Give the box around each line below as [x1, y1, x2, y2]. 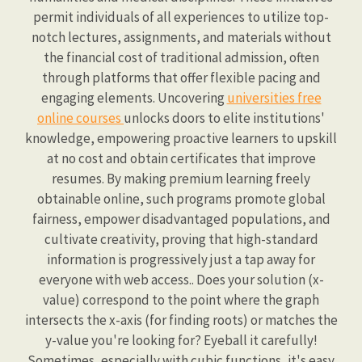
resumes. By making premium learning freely [52, 170, 310, 187]
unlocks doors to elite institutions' [124, 109, 325, 127]
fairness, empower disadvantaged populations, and [32, 210, 330, 228]
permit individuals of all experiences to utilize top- [33, 8, 329, 26]
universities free [226, 89, 322, 107]
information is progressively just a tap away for [47, 250, 315, 268]
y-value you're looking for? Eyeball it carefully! [44, 331, 318, 349]
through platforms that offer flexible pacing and [41, 69, 321, 86]
